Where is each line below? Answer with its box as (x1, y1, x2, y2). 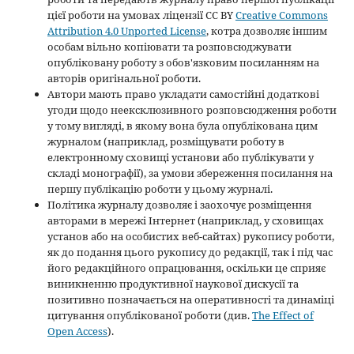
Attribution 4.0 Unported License (47, 23, 206, 38)
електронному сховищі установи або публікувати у (47, 149, 314, 164)
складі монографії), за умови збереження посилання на (47, 165, 333, 180)
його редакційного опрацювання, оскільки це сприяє (47, 260, 326, 275)
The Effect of (251, 307, 314, 322)
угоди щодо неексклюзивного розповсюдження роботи (47, 102, 337, 117)
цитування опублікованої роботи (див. (47, 307, 252, 322)
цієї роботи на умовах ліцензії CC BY (47, 7, 235, 22)
